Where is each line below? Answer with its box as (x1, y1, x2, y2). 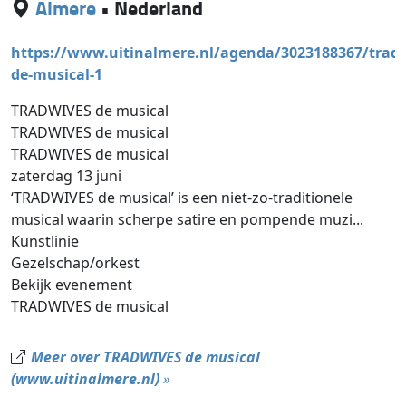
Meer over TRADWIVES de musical (30, 347, 260, 368)
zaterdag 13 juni (11, 166, 122, 187)
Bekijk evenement (11, 275, 133, 295)
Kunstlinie (11, 231, 80, 252)
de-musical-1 (11, 64, 103, 85)
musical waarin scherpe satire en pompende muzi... (11, 209, 364, 230)
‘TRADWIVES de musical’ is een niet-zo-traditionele (11, 188, 353, 208)
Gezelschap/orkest (11, 253, 140, 274)
